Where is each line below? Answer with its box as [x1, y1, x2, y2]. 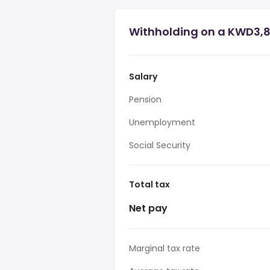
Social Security [129, 139, 190, 151]
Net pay [129, 201, 168, 215]
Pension [129, 93, 162, 105]
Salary [129, 71, 157, 83]
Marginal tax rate [129, 242, 200, 254]
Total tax [129, 178, 170, 190]
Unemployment [129, 116, 195, 128]
